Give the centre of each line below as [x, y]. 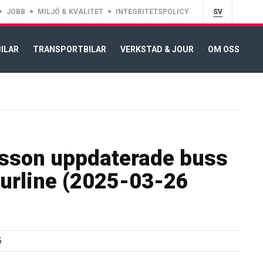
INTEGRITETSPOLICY [152, 11]
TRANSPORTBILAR [70, 49]
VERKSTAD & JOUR [157, 49]
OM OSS [224, 49]
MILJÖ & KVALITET [70, 11]
